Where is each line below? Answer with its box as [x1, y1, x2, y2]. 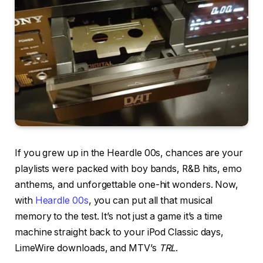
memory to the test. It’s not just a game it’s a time [15, 211, 222, 222]
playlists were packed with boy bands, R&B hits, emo [15, 163, 242, 175]
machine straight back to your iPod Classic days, [15, 227, 224, 238]
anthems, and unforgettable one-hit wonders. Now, [15, 179, 239, 191]
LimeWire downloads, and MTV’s [15, 242, 159, 254]
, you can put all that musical [88, 195, 213, 207]
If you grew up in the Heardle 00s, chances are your [15, 147, 243, 159]
